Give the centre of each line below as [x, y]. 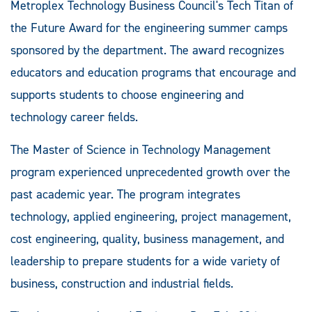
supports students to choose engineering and [127, 94]
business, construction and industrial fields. [122, 283]
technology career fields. [74, 117]
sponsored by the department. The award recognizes [147, 50]
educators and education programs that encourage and [153, 72]
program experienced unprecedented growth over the [150, 172]
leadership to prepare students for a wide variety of [145, 261]
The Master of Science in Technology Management [141, 149]
